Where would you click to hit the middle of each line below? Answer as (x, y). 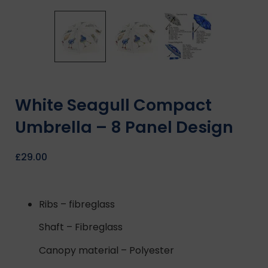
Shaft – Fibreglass (81, 227)
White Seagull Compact (113, 105)
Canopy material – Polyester (106, 250)
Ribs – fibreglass (77, 204)
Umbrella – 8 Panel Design (124, 127)
